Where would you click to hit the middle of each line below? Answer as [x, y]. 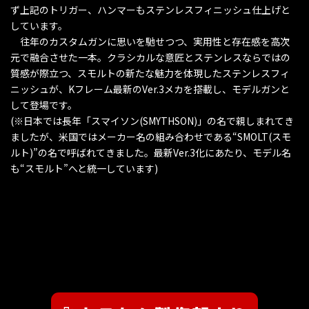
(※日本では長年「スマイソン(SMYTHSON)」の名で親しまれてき [152, 120]
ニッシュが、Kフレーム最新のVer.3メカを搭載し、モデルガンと [150, 89]
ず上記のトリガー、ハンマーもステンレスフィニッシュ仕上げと [150, 9]
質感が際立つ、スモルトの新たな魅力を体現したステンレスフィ [150, 73]
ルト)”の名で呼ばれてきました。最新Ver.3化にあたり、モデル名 [151, 152]
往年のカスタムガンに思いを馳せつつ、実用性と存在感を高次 [150, 41]
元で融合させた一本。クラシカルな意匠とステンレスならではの [150, 57]
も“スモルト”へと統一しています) [84, 168]
